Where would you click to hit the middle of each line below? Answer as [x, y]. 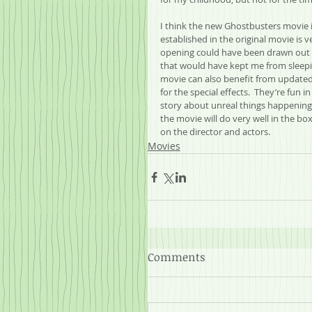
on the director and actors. [215, 132]
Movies [164, 146]
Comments [177, 257]
